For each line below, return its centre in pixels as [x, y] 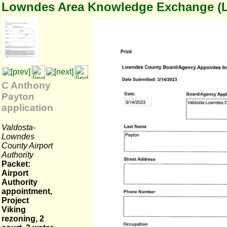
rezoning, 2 [23, 219]
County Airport [27, 145]
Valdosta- [18, 127]
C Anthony [26, 85]
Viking [14, 210]
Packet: [16, 164]
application [27, 108]
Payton [18, 97]
